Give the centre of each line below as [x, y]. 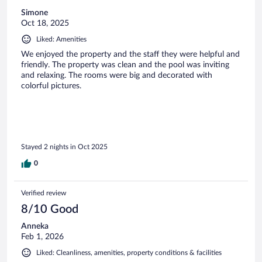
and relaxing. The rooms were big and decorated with [117, 76]
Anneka [35, 226]
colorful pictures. [51, 86]
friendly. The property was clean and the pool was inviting [125, 65]
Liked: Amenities [61, 39]
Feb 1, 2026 [42, 237]
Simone [35, 13]
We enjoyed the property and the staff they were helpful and [130, 55]
